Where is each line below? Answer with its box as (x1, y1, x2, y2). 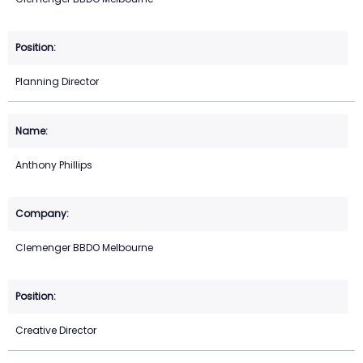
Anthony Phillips (15, 157, 92, 172)
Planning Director (15, 74, 99, 88)
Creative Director (15, 322, 96, 337)
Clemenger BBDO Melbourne (15, 240, 153, 254)
